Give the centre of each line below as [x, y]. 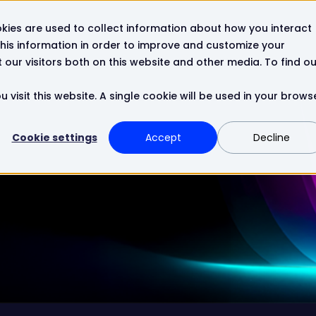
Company [100, 30]
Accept [163, 138]
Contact [168, 30]
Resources [28, 30]
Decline [272, 138]
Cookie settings [54, 138]
